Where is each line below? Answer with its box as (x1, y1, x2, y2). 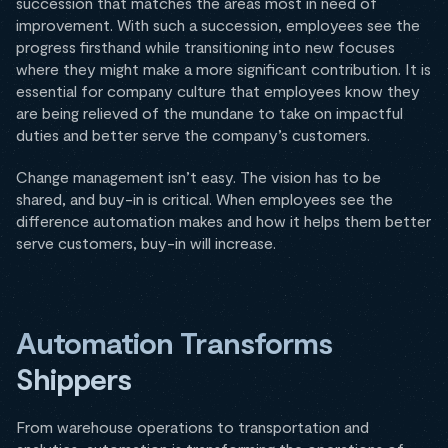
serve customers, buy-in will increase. (16, 233, 276, 253)
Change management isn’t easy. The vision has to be (16, 167, 381, 187)
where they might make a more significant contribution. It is (16, 59, 431, 79)
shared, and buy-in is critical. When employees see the (16, 189, 393, 209)
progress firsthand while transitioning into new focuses (16, 37, 395, 57)
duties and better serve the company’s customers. (16, 125, 370, 145)
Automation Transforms (16, 324, 332, 361)
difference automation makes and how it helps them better (16, 211, 431, 231)
